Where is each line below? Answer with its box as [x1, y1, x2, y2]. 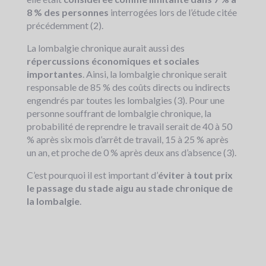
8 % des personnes [27, 7, 110, 18]
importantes [27, 68, 83, 80]
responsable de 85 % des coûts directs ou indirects [27, 81, 230, 93]
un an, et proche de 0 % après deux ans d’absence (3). [27, 147, 236, 159]
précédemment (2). [27, 20, 103, 31]
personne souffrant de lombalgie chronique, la [27, 107, 211, 119]
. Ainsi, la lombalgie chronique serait [83, 68, 227, 80]
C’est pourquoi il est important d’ [27, 169, 158, 181]
